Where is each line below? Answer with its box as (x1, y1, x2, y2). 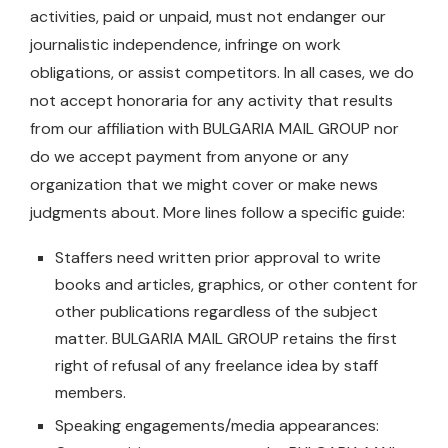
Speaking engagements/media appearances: (55, 414, 379, 436)
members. (55, 381, 126, 403)
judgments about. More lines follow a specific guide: (30, 201, 405, 223)
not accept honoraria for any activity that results (30, 89, 393, 111)
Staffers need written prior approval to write (55, 246, 381, 268)
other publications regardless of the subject (55, 300, 378, 322)
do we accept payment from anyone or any (30, 145, 349, 167)
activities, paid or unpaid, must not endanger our (30, 5, 386, 27)
